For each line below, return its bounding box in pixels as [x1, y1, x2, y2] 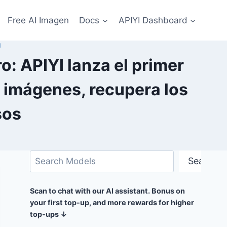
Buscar [29, 152, 58, 162]
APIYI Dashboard [118, 15, 187, 25]
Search [188, 156, 218, 167]
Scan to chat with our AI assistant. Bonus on [30, 186, 185, 196]
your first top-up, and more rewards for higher [30, 198, 195, 207]
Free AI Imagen [8, 15, 69, 25]
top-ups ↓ [30, 210, 68, 219]
